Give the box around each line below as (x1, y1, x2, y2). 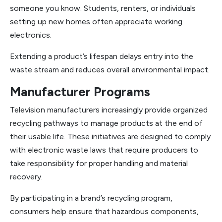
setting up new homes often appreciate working (10, 17, 182, 26)
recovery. (10, 172, 43, 181)
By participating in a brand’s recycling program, (10, 193, 172, 203)
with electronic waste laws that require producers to (10, 145, 198, 155)
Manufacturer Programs (10, 84, 150, 99)
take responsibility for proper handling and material (10, 159, 188, 168)
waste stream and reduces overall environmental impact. (10, 65, 210, 74)
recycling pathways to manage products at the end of (10, 118, 203, 128)
